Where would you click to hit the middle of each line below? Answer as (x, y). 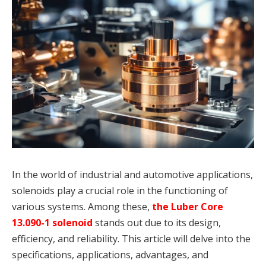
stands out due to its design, (157, 222)
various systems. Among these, (82, 206)
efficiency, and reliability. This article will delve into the (131, 238)
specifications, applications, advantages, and (110, 254)
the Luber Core (188, 206)
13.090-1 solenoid (52, 222)
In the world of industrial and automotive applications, (132, 174)
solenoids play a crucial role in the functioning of (120, 190)
